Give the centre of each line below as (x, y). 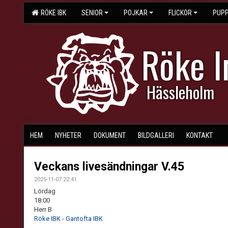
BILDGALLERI (156, 135)
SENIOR (92, 13)
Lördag (45, 191)
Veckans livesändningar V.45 (109, 167)
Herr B (43, 209)
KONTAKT (199, 135)
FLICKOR (180, 13)
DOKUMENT (110, 135)
